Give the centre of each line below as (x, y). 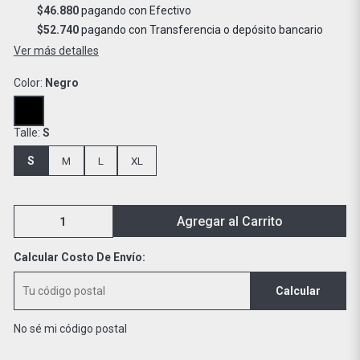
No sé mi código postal (70, 329)
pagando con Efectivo (135, 11)
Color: (29, 83)
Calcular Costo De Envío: (79, 258)
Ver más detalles (56, 51)
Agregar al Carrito (230, 221)
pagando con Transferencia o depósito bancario (200, 30)
